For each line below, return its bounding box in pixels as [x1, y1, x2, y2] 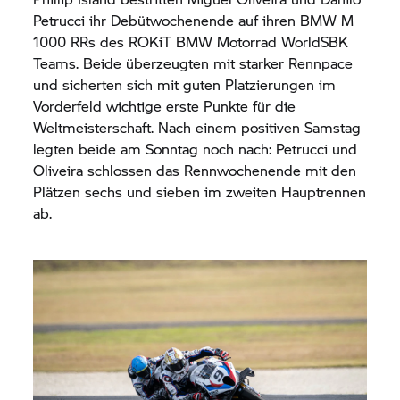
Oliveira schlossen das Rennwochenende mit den [33, 160, 357, 180]
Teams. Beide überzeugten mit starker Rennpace [33, 53, 354, 73]
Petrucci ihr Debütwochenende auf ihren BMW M [33, 10, 354, 30]
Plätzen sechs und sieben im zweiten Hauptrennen [33, 181, 367, 202]
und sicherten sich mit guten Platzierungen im [33, 74, 337, 95]
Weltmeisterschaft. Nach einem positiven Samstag [33, 117, 362, 137]
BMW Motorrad [176, 31, 278, 52]
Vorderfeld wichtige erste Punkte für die [33, 96, 296, 116]
